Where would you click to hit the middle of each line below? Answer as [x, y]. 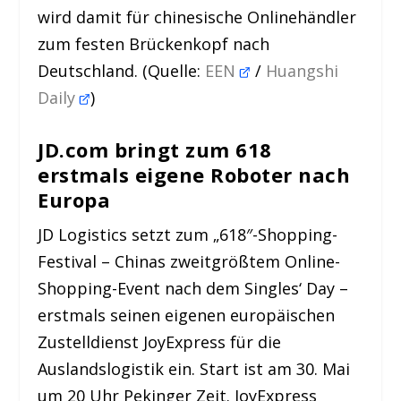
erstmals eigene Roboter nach [194, 175]
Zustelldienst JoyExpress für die [160, 342]
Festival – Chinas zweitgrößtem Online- [189, 261]
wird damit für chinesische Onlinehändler [197, 17]
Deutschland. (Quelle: [122, 71]
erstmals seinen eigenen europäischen [187, 315]
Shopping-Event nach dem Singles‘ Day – [193, 288]
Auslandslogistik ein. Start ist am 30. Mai [194, 369]
